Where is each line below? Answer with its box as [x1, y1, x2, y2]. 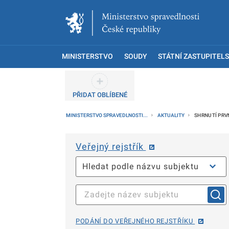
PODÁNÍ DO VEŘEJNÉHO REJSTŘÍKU [76, 217, 195, 225]
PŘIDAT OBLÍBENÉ [72, 91, 127, 99]
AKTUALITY [157, 112, 186, 118]
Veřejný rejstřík [76, 141, 146, 152]
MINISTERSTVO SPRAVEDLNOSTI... [66, 112, 149, 118]
